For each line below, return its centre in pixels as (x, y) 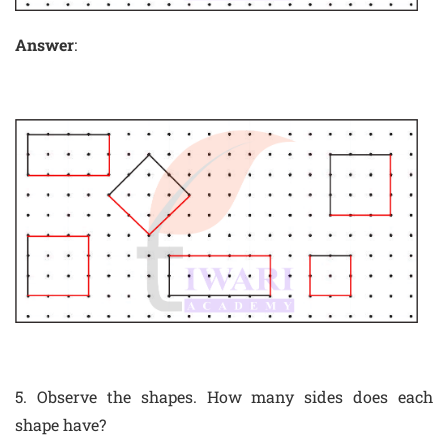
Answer (44, 45)
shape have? (60, 425)
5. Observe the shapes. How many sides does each (224, 397)
